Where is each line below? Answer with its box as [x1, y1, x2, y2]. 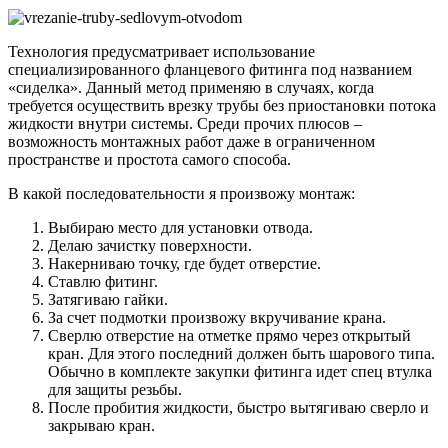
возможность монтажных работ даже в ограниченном [8, 132, 375, 150]
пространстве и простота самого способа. [8, 150, 291, 168]
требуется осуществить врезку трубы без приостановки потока [8, 96, 436, 114]
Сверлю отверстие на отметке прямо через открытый [48, 326, 411, 344]
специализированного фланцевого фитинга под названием [8, 60, 412, 78]
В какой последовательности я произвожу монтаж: [8, 184, 355, 202]
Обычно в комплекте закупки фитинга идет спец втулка [48, 362, 432, 380]
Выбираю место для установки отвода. [48, 218, 313, 236]
